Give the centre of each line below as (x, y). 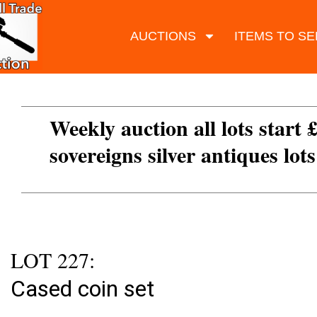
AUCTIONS (163, 36)
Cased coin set (82, 289)
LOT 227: (53, 260)
